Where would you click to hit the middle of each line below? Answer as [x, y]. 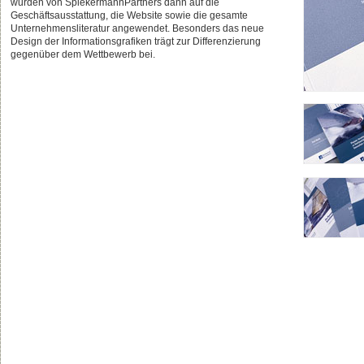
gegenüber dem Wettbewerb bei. [83, 55]
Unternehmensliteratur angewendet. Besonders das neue [137, 29]
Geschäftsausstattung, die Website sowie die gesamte [129, 16]
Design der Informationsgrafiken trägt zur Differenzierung [136, 42]
